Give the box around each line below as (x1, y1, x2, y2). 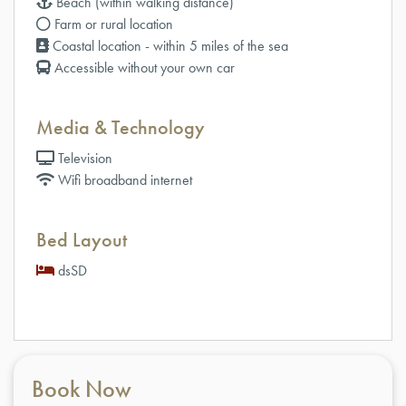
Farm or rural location (51, 14, 173, 34)
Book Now (32, 372, 131, 404)
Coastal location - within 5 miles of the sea (49, 35, 288, 55)
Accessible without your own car (51, 57, 235, 77)
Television (54, 148, 112, 168)
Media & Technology (36, 113, 205, 140)
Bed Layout (36, 226, 127, 253)
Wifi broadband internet (54, 169, 192, 189)
